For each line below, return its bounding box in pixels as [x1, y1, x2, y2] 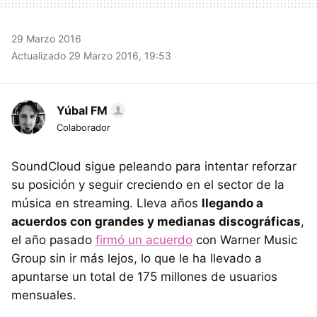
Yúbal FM [57, 103, 108, 118]
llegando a [202, 196, 263, 211]
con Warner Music [192, 233, 297, 248]
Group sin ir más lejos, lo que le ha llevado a [11, 251, 262, 266]
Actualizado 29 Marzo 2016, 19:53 [11, 50, 171, 62]
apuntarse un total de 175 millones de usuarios [11, 270, 277, 284]
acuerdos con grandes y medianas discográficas [11, 214, 301, 229]
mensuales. [11, 288, 76, 303]
